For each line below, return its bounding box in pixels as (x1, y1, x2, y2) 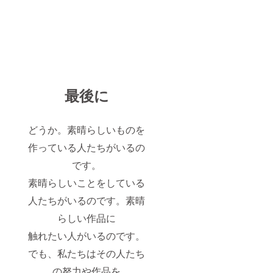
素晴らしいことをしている (28, 175, 146, 190)
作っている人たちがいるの (28, 140, 146, 154)
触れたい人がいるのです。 (28, 228, 146, 243)
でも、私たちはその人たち (28, 246, 146, 260)
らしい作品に (57, 210, 116, 225)
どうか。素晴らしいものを (28, 122, 146, 136)
